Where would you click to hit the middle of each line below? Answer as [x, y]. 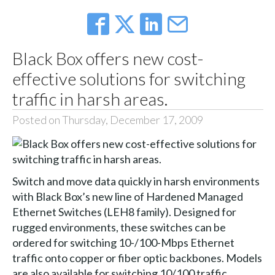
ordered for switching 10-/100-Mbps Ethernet [123, 242]
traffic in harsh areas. [90, 99]
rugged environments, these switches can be [119, 227]
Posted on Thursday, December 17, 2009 [107, 120]
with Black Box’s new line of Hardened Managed [127, 196]
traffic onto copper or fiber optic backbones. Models [137, 258]
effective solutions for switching [129, 79]
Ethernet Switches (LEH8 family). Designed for [124, 211]
